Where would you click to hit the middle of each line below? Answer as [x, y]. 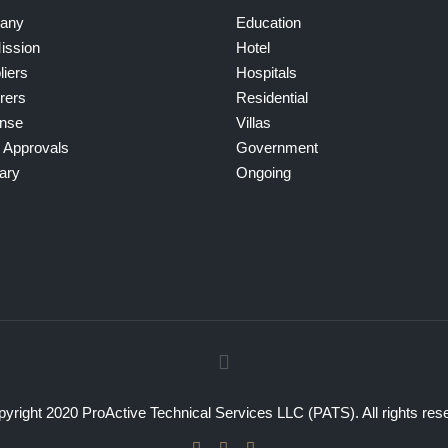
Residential [272, 97]
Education [269, 22]
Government [277, 147]
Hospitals [267, 72]
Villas [254, 122]
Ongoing [264, 172]
